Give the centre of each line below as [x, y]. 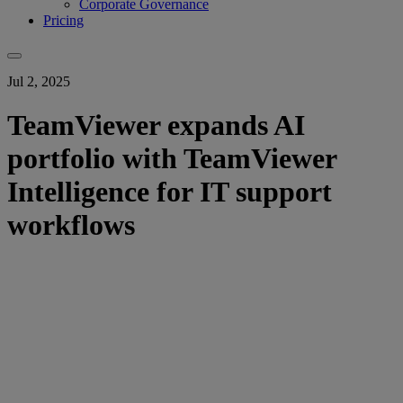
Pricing [63, 20]
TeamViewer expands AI [156, 125]
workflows [71, 225]
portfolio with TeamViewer [172, 159]
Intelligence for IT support [170, 192]
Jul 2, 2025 [39, 81]
